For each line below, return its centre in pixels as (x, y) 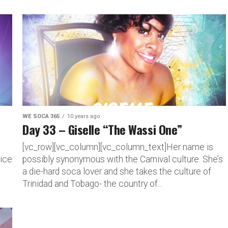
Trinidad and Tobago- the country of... (92, 183)
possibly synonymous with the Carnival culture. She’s (123, 159)
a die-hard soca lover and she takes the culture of (117, 171)
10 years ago (83, 116)
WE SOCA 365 (41, 116)
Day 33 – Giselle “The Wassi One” (102, 129)
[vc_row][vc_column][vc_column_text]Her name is (118, 147)
